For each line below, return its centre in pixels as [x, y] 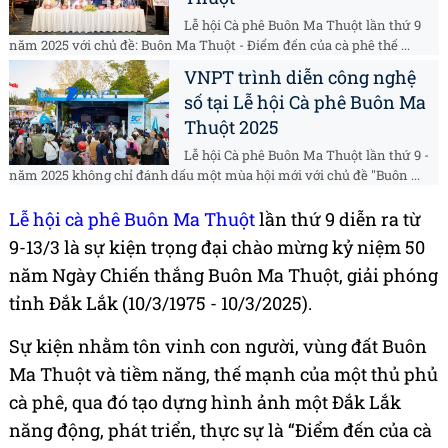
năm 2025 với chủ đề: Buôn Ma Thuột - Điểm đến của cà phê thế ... [209, 45]
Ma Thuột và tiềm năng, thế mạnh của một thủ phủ [223, 374]
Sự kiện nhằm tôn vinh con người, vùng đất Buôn [218, 346]
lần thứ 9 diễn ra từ [340, 219]
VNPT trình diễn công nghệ [300, 77]
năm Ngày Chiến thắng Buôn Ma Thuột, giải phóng [223, 275]
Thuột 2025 [231, 127]
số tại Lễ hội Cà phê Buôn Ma [305, 102]
